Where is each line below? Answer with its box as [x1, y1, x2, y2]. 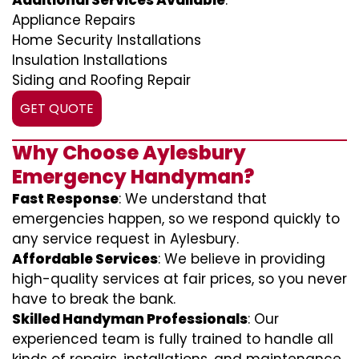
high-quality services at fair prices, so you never [12, 269, 347, 288]
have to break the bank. [12, 289, 175, 309]
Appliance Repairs [12, 10, 135, 30]
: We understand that [119, 189, 267, 208]
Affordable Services [12, 249, 158, 268]
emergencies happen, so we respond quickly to [12, 209, 340, 228]
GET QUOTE [20, 99, 94, 118]
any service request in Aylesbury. [12, 229, 239, 248]
